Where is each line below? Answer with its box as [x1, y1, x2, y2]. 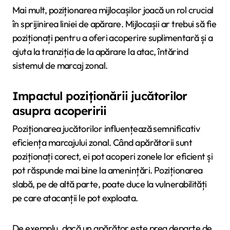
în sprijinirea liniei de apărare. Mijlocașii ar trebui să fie [12, 17, 217, 30]
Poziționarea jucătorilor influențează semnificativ [12, 122, 200, 135]
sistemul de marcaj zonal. [12, 59, 108, 71]
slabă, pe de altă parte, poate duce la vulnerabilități [12, 178, 207, 190]
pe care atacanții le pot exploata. [12, 191, 138, 204]
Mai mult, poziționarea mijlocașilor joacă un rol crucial [12, 4, 214, 16]
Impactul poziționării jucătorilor [12, 88, 187, 103]
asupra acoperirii [12, 103, 107, 118]
